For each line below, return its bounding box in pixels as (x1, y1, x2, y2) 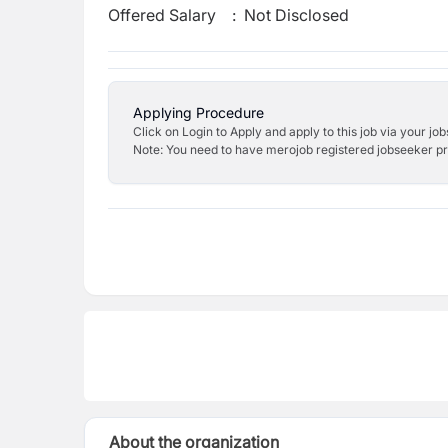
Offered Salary (108, 5, 216, 25)
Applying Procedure (133, 104, 264, 121)
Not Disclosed (244, 5, 350, 25)
